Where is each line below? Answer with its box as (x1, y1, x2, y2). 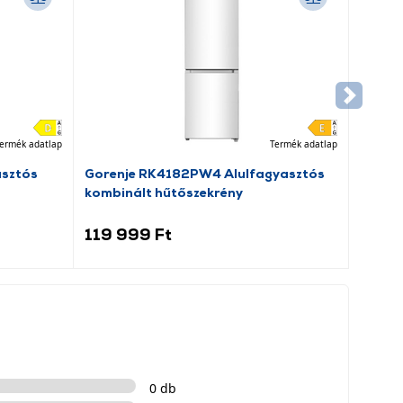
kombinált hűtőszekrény (85, 184, 244, 200)
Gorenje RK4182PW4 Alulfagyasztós (85, 165, 326, 181)
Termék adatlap (270, 137, 337, 150)
